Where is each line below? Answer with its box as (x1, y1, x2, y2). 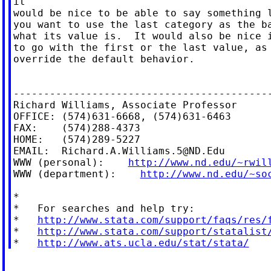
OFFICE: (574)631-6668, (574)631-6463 (13, 110, 231, 122)
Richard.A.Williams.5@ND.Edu (61, 145, 225, 157)
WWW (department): (13, 168, 140, 180)
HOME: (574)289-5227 (13, 133, 140, 145)
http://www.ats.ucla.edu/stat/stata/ (37, 237, 249, 249)
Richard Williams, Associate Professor (13, 99, 237, 111)
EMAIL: (13, 145, 62, 157)
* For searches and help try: (13, 202, 195, 214)
